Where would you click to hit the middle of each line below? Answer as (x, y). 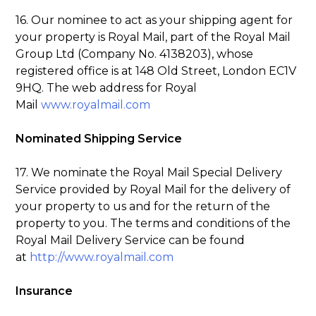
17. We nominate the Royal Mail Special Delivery (149, 172)
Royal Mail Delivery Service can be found (130, 240)
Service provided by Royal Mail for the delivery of (153, 189)
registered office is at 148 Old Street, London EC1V (156, 71)
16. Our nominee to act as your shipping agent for (154, 20)
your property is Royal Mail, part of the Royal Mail (153, 37)
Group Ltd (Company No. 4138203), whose (135, 54)
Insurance (44, 291)
